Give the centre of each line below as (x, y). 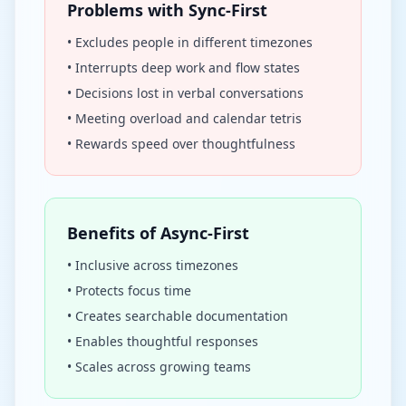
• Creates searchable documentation (178, 316)
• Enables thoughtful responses (163, 341)
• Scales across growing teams (159, 367)
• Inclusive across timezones (153, 265)
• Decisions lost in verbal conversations (185, 93)
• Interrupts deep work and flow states (184, 68)
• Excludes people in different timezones (190, 42)
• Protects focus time (129, 290)
